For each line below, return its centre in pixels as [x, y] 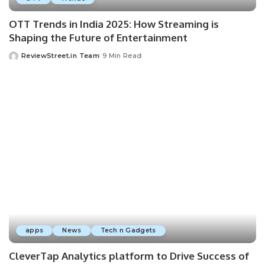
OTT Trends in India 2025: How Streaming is [114, 24]
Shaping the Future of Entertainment [98, 38]
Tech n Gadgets [128, 230]
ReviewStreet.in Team [60, 56]
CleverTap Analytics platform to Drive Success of [129, 256]
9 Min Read [122, 56]
